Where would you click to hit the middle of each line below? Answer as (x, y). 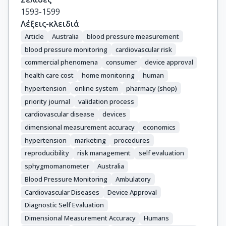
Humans (156, 218)
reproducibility (47, 153)
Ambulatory (133, 179)
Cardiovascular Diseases (62, 192)
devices (114, 114)
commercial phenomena (61, 62)
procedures (132, 140)
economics (159, 127)
